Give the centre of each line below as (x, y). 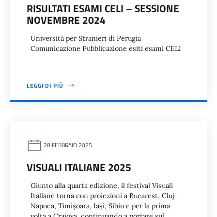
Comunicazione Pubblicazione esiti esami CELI (108, 48)
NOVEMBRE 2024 (66, 20)
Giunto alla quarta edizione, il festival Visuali (102, 186)
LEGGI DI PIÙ (45, 85)
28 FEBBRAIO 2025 (67, 145)
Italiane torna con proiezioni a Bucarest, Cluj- (104, 196)
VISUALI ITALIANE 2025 (79, 167)
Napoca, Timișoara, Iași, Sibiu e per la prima (100, 206)
